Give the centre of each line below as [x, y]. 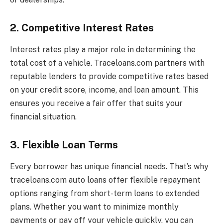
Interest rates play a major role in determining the [103, 50]
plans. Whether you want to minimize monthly [94, 207]
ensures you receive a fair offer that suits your [96, 104]
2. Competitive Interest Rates [82, 28]
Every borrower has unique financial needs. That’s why [109, 167]
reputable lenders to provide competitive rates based [109, 77]
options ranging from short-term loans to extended [105, 194]
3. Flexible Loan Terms [64, 145]
